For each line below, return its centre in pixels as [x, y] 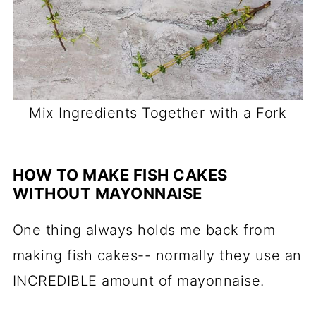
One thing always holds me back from [144, 230]
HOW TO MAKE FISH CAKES [120, 175]
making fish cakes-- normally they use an [157, 255]
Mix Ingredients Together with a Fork [158, 113]
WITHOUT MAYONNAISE [107, 193]
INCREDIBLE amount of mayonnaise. [141, 280]
